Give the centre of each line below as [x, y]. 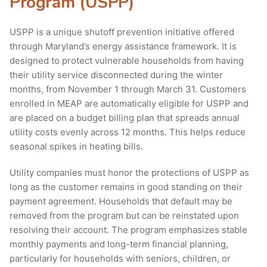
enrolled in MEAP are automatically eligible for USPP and [129, 104]
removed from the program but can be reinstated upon [124, 216]
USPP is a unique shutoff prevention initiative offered [122, 32]
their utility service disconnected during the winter [116, 75]
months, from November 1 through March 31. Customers [128, 89]
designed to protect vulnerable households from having [127, 61]
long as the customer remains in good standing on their [126, 187]
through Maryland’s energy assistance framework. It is [123, 46]
